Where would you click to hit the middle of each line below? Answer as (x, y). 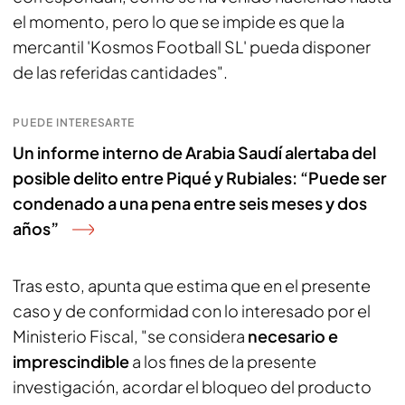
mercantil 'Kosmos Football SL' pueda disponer (192, 47)
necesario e (293, 336)
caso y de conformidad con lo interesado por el (192, 311)
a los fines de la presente (223, 361)
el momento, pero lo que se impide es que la (179, 21)
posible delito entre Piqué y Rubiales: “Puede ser (200, 178)
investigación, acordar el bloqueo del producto (192, 386)
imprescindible (71, 361)
